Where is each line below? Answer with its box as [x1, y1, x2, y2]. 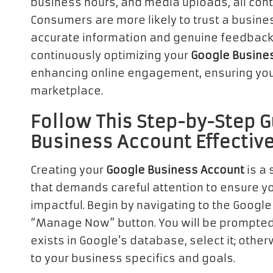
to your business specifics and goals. [30, 252, 235, 265]
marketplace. [30, 84, 103, 97]
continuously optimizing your [30, 49, 191, 62]
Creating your [30, 163, 106, 177]
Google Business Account [106, 163, 244, 177]
